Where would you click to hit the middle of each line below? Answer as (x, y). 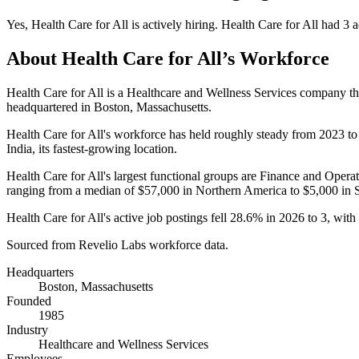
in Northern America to (241, 190)
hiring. (202, 24)
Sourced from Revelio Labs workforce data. (117, 244)
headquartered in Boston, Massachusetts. (109, 107)
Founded (29, 301)
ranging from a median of (72, 190)
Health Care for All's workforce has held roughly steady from (163, 134)
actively (162, 24)
